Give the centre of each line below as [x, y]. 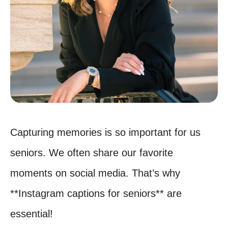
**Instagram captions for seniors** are [96, 193]
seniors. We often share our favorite [92, 153]
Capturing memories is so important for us [105, 132]
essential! [32, 214]
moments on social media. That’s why [95, 173]
